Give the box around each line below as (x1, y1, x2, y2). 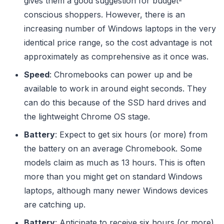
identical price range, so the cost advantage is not (24, 37, 212, 47)
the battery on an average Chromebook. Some (24, 143, 202, 153)
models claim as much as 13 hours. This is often (24, 157, 205, 167)
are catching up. (24, 199, 85, 209)
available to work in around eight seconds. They (24, 83, 206, 93)
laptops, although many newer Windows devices (24, 185, 208, 195)
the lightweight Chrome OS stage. (24, 111, 150, 121)
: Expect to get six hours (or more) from (55, 129, 207, 139)
